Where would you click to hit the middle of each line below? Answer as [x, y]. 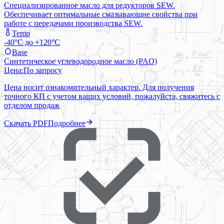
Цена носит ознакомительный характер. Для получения [99, 87]
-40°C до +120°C [32, 42]
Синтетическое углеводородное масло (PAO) [80, 61]
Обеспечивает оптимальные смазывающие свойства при [101, 14]
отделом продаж [32, 105]
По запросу [43, 70]
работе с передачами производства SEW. [73, 23]
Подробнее [67, 123]
